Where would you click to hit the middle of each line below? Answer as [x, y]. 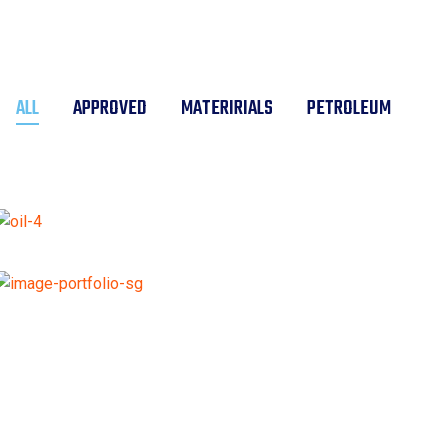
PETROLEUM [349, 108]
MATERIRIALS [227, 108]
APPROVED [110, 108]
